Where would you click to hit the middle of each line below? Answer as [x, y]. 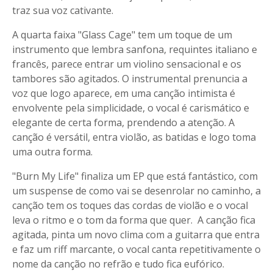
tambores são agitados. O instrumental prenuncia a [130, 79]
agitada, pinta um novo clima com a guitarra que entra [136, 235]
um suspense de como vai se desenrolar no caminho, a [136, 191]
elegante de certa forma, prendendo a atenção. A [123, 122]
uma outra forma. [54, 152]
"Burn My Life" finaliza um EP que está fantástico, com [135, 176]
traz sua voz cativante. [63, 10]
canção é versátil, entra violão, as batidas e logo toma [134, 137]
